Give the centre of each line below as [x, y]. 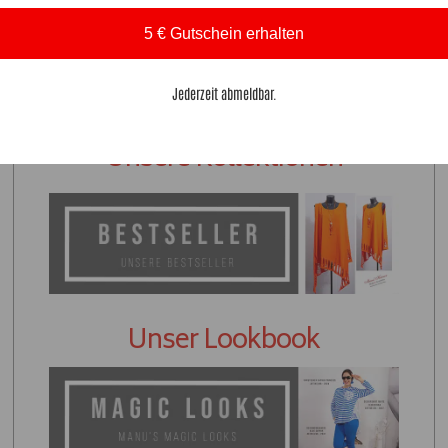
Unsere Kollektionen [223, 159]
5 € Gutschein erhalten [224, 33]
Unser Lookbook [224, 342]
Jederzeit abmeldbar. [224, 92]
